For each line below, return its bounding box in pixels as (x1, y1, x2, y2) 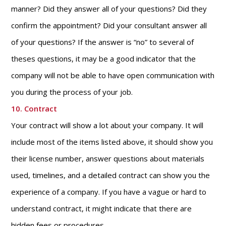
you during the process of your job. (11, 87, 133, 97)
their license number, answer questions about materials (11, 153, 205, 163)
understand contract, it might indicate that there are (11, 203, 192, 213)
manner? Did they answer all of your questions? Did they (11, 4, 207, 14)
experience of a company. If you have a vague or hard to (11, 187, 207, 197)
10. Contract (11, 103, 58, 114)
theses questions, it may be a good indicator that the (11, 53, 196, 64)
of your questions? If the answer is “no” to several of (11, 37, 194, 47)
